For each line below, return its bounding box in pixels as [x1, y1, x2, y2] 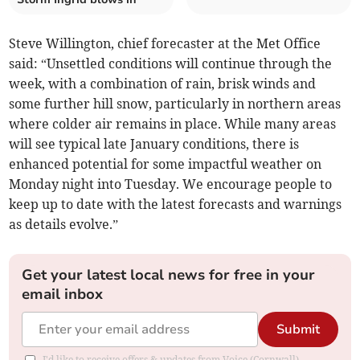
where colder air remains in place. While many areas [9, 116, 337, 133]
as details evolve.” [9, 216, 119, 233]
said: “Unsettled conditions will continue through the [9, 55, 333, 72]
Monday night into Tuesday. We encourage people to [9, 176, 333, 193]
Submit [276, 321, 320, 339]
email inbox [22, 284, 104, 305]
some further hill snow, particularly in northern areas [9, 96, 342, 112]
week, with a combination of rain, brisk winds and [9, 76, 317, 92]
